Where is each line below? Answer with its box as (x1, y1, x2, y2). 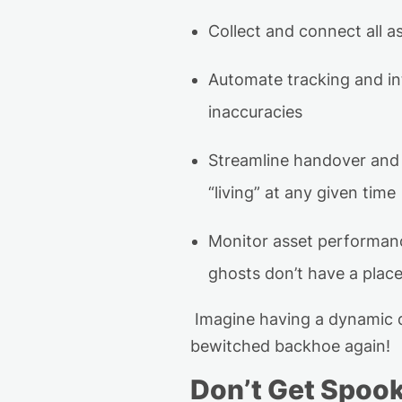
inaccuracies (208, 102, 302, 122)
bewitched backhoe (190, 336, 340, 356)
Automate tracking (208, 70, 350, 90)
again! (340, 336, 390, 356)
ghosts (208, 264, 265, 284)
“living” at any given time (208, 183, 396, 203)
